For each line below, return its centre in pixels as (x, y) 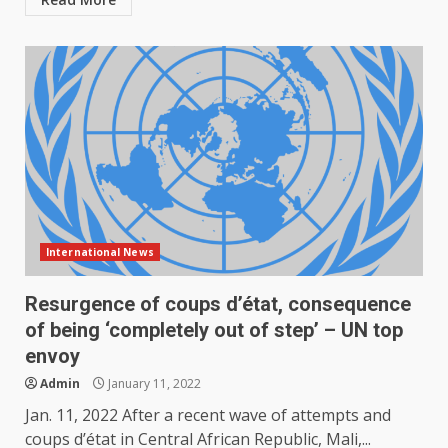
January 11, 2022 (153, 384)
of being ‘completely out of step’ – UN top (214, 330)
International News (100, 252)
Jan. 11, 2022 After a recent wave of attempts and (208, 415)
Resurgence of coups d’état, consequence (218, 304)
